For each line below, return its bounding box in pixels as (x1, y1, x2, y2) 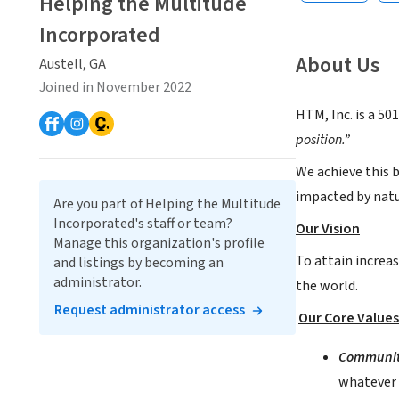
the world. (296, 276, 358, 297)
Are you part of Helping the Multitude (53, 193, 281, 214)
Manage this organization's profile (53, 232, 265, 253)
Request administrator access (54, 299, 245, 320)
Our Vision (296, 219, 360, 240)
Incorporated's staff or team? (53, 213, 232, 233)
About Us (296, 50, 380, 82)
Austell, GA (39, 53, 106, 74)
